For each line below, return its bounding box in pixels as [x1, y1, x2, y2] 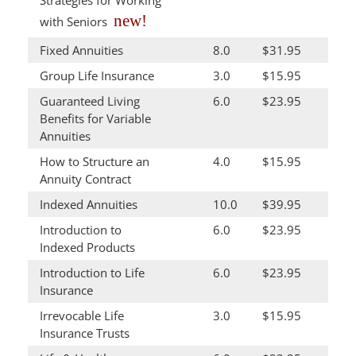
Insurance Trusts [40, 325, 130, 341]
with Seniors [40, 14, 107, 29]
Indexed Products [40, 239, 135, 255]
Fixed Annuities [40, 42, 123, 58]
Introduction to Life [40, 265, 145, 281]
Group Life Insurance [40, 68, 154, 83]
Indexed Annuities [40, 196, 137, 212]
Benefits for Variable [40, 110, 151, 126]
